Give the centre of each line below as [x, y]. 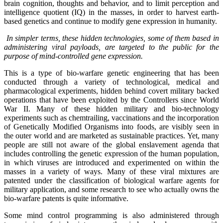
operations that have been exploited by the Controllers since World [111, 100]
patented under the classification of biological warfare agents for [111, 180]
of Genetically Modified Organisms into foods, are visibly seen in [111, 126]
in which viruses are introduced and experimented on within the [111, 162]
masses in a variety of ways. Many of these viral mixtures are [111, 171]
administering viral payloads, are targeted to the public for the [111, 47]
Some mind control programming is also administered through [111, 215]
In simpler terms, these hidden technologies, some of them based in [113, 38]
